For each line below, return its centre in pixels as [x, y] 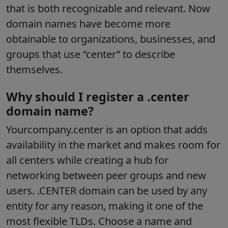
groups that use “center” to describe [91, 54]
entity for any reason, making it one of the [105, 206]
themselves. [36, 70]
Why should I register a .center [98, 97]
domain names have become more [88, 24]
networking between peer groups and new [106, 176]
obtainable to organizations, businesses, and [111, 39]
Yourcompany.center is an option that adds [107, 130]
